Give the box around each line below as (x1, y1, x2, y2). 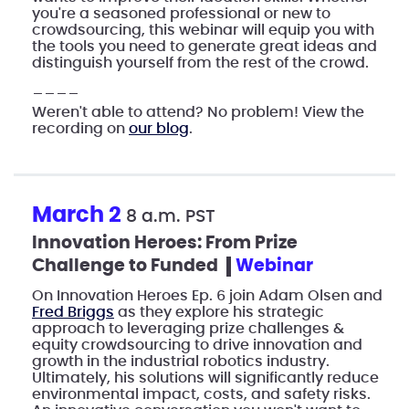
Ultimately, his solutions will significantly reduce (32, 370, 379, 385)
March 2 (32, 204, 126, 226)
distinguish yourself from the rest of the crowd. (32, 55, 369, 70)
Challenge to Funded (32, 257, 222, 275)
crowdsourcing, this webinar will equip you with (32, 22, 374, 37)
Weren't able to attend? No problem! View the (32, 104, 364, 120)
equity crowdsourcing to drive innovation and (32, 337, 362, 352)
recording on (32, 121, 129, 136)
